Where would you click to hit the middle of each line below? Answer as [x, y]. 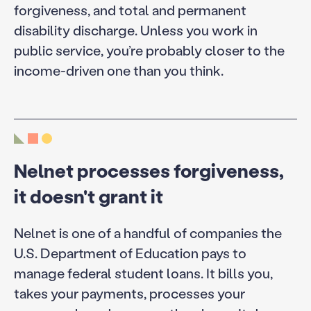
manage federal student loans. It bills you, [143, 272]
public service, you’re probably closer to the [149, 50]
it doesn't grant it [88, 196]
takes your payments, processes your [129, 293]
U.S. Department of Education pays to [130, 252]
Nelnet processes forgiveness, [149, 170]
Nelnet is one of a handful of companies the [148, 232]
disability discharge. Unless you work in [135, 30]
